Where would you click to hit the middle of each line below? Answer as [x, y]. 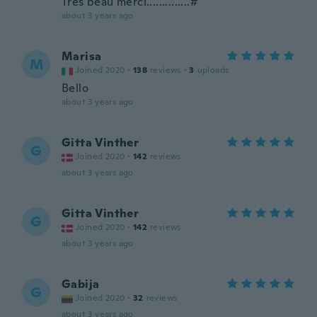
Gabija [81, 284]
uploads [213, 70]
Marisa [82, 56]
